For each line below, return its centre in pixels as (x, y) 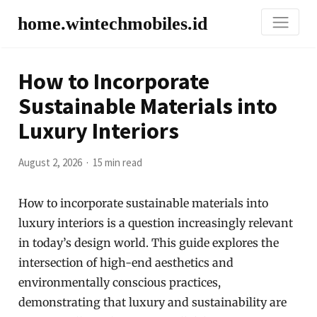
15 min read (118, 162)
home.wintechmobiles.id (113, 24)
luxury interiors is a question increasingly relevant (156, 223)
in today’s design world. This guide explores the (149, 243)
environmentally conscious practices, (120, 282)
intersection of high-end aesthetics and (126, 263)
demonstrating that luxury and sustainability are (153, 302)
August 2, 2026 (51, 162)
